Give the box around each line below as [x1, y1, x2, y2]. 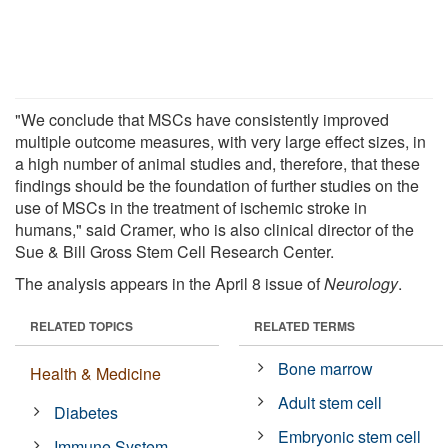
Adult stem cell [278, 390, 383, 414]
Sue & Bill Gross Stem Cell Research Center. [15, 239, 334, 263]
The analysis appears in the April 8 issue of [15, 271, 324, 295]
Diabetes [54, 400, 119, 424]
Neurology [324, 271, 398, 295]
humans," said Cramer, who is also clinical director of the [15, 217, 414, 241]
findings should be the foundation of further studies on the [15, 173, 419, 197]
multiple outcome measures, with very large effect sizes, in [15, 129, 426, 153]
